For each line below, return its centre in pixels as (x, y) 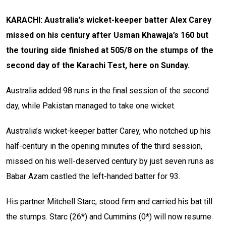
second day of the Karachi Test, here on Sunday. (98, 66)
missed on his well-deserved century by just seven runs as (110, 161)
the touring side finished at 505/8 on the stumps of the (110, 50)
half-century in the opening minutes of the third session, (104, 146)
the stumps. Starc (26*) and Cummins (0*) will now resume (109, 217)
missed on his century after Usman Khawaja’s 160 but (107, 35)
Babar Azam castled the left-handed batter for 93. (93, 177)
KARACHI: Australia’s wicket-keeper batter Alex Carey (109, 20)
